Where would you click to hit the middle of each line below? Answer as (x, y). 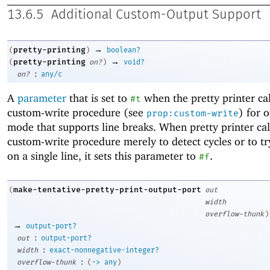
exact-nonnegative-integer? (104, 250)
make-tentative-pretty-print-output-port (107, 190)
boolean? (124, 50)
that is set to (98, 98)
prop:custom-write (193, 113)
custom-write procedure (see (77, 112)
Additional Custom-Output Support (156, 15)
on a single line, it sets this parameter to (103, 155)
